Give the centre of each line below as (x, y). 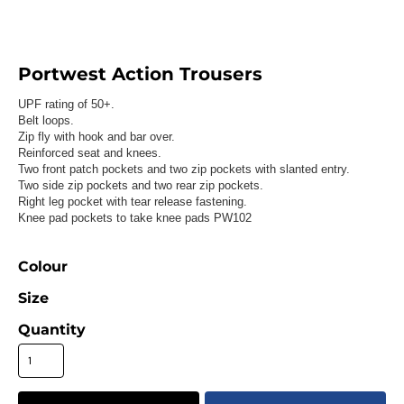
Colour (42, 267)
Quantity (51, 330)
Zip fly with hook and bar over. (96, 137)
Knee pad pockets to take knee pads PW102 (134, 218)
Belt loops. (46, 121)
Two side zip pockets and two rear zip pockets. (140, 186)
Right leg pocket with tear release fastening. (132, 202)
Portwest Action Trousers (140, 74)
